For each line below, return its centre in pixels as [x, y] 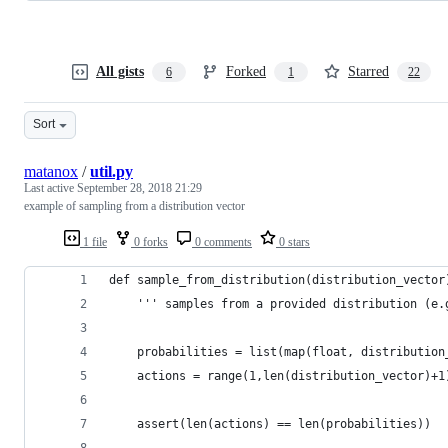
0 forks [149, 241]
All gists [120, 71]
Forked [246, 71]
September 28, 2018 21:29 [139, 187]
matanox [51, 171]
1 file [93, 241]
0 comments [222, 241]
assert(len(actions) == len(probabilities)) [270, 423]
